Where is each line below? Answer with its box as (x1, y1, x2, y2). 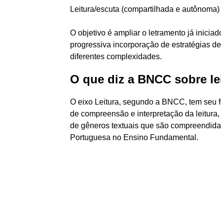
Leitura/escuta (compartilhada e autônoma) (70, 5, 220, 13)
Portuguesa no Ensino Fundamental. (70, 133, 198, 142)
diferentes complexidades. (70, 52, 162, 61)
